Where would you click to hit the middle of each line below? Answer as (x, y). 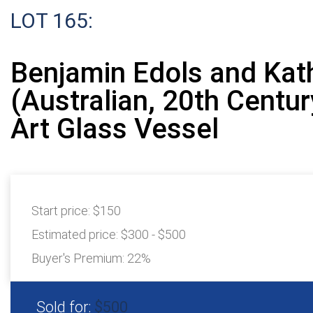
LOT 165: (52, 21)
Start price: (62, 211)
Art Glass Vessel (115, 129)
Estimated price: (76, 234)
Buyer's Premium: (79, 258)
